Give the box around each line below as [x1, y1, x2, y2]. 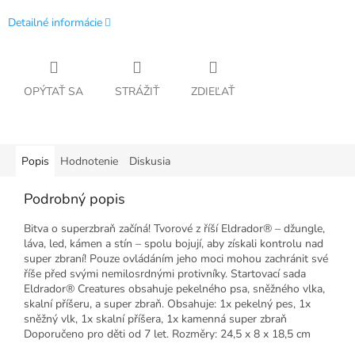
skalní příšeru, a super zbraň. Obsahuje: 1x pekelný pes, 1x [24, 296, 311, 312]
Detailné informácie [8, 15, 102, 31]
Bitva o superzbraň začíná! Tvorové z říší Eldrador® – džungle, [24, 221, 325, 237]
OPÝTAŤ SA [24, 84, 83, 100]
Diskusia [129, 154, 170, 170]
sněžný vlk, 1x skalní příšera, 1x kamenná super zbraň [24, 311, 287, 327]
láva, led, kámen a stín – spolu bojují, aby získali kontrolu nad [24, 236, 323, 252]
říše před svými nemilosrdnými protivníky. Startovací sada [24, 266, 306, 282]
